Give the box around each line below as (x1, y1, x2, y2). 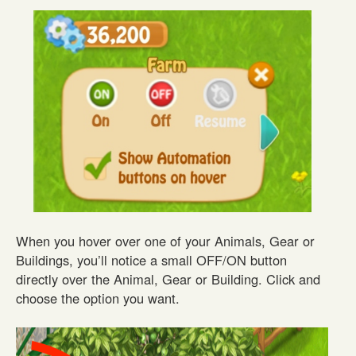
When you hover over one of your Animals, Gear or (16, 231, 315, 251)
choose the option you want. (16, 288, 180, 308)
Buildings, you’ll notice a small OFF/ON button (16, 250, 287, 270)
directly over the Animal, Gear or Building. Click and (16, 269, 320, 289)
